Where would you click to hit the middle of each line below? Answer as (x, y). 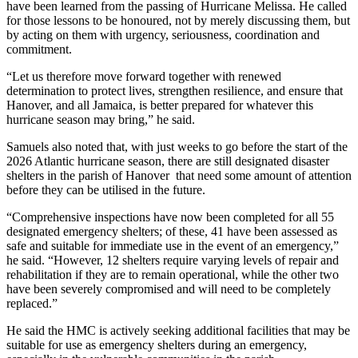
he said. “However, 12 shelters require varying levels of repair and (173, 260)
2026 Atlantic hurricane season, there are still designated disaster (168, 161)
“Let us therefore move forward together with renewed (144, 76)
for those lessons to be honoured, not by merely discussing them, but (178, 20)
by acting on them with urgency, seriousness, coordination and (163, 34)
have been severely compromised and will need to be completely (169, 288)
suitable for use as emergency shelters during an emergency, (157, 344)
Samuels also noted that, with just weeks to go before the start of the (177, 146)
